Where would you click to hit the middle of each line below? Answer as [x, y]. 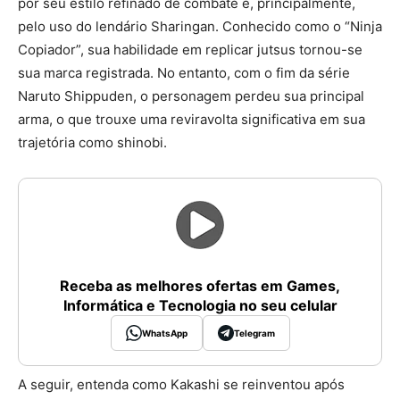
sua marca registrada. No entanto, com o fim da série [184, 73]
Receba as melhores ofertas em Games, [200, 286]
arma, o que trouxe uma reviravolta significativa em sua [192, 120]
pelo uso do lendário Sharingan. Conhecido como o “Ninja [200, 27]
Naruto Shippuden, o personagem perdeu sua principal [191, 96]
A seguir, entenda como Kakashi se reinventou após [181, 385]
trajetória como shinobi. [92, 143]
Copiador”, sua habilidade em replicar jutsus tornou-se [190, 50]
